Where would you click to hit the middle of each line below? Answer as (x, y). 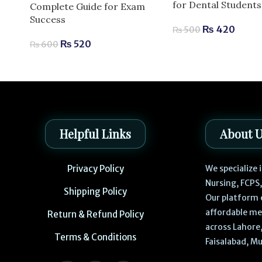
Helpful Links (95, 134)
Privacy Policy (95, 169)
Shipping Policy (95, 192)
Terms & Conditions (95, 237)
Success (47, 19)
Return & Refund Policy (95, 215)
